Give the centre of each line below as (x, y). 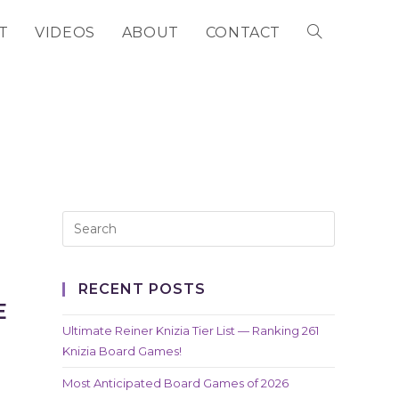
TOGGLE (334, 33)
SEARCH (335, 165)
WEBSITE (338, 99)
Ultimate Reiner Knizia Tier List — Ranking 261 (191, 330)
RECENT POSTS (142, 289)
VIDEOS (65, 33)
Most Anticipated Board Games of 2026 (175, 383)
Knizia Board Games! (122, 351)
